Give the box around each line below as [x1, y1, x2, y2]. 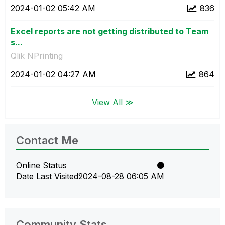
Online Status [16, 160, 67, 170]
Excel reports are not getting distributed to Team [11, 26, 208, 36]
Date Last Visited [16, 171, 78, 181]
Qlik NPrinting [11, 50, 63, 61]
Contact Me [16, 133, 78, 147]
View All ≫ [91, 97, 134, 107]
